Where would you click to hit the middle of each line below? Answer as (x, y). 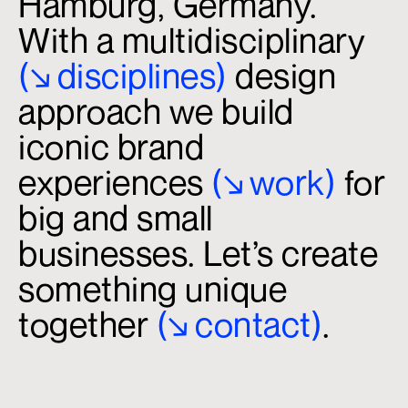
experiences (115, 183)
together (87, 325)
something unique (153, 289)
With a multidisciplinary (192, 41)
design (281, 76)
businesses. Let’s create (198, 254)
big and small (116, 218)
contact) (259, 325)
